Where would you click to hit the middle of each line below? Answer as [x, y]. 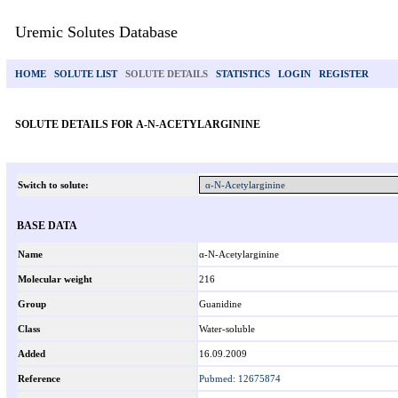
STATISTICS [243, 74]
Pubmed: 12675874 [240, 378]
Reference [39, 378]
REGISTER [344, 74]
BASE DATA [47, 226]
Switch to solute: [53, 185]
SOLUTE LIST [86, 74]
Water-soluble [227, 329]
